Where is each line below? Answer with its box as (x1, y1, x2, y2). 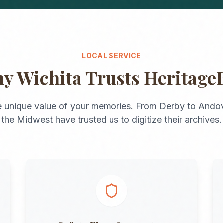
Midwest (17, 114, 53, 125)
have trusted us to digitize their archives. (53, 114, 222, 125)
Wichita (16, 65, 82, 89)
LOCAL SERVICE (82, 51, 141, 60)
